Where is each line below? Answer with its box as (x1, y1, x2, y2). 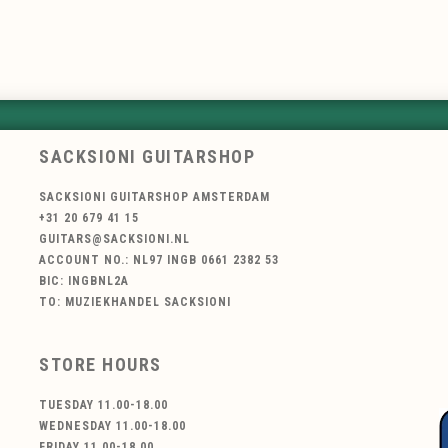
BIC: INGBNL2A (39, 274, 129, 289)
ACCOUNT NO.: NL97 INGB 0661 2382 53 (39, 253, 279, 268)
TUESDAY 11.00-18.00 (39, 397, 168, 412)
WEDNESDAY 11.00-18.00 (39, 418, 186, 433)
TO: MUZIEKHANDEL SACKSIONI (39, 295, 231, 310)
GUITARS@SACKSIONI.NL (39, 232, 190, 247)
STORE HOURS (39, 353, 162, 375)
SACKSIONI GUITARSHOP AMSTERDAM (39, 190, 270, 205)
